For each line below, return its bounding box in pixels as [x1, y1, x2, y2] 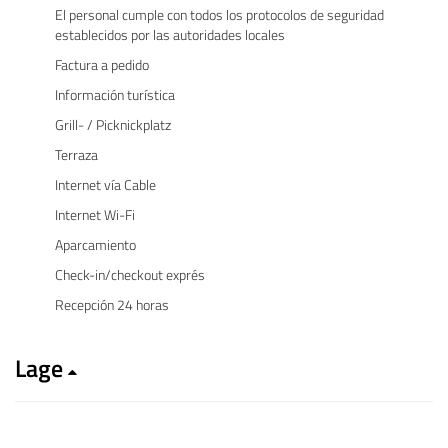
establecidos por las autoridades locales [55, 24, 285, 45]
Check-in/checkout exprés [55, 264, 205, 285]
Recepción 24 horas [55, 294, 169, 315]
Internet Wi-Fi [55, 204, 135, 225]
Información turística [55, 84, 175, 105]
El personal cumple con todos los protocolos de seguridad [55, 4, 384, 25]
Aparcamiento [55, 234, 136, 255]
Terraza [55, 144, 98, 165]
